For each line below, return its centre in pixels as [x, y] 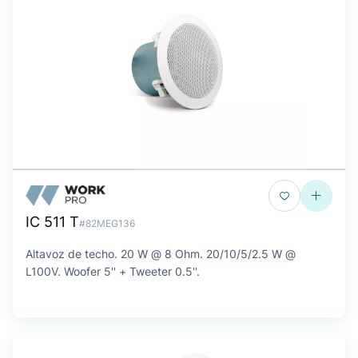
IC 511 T [52, 222]
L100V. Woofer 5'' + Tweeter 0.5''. [113, 271]
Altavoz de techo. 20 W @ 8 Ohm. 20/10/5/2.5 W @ [161, 254]
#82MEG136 [107, 223]
